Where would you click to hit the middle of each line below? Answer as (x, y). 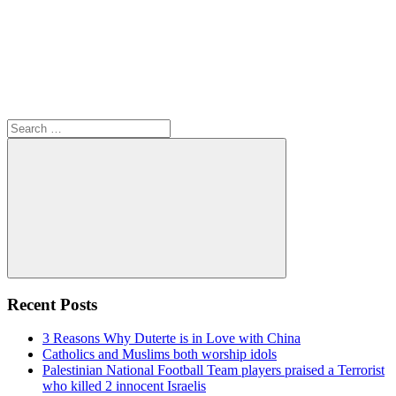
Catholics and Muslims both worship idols (160, 354)
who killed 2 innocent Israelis (124, 386)
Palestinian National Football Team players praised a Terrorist (213, 370)
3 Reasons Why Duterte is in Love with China (171, 339)
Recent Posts (52, 304)
